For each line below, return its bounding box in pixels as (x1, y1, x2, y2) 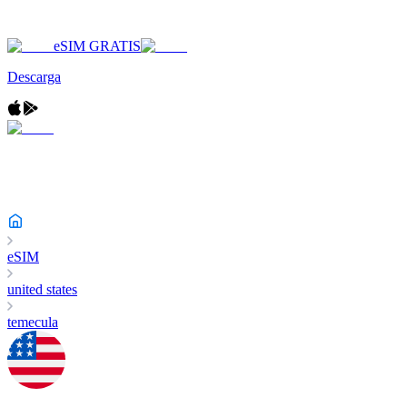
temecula (7, 314, 58, 330)
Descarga (7, 69, 61, 84)
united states (7, 282, 77, 297)
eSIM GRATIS (54, 38, 141, 54)
